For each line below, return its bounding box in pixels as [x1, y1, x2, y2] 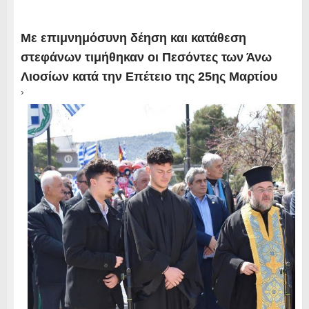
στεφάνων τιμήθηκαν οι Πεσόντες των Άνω [20, 50, 272, 65]
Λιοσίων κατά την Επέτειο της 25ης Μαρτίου [20, 70, 277, 84]
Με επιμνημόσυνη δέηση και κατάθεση [20, 31, 246, 46]
